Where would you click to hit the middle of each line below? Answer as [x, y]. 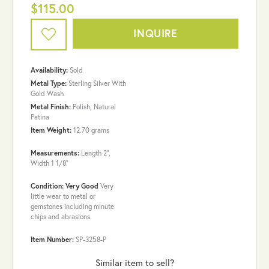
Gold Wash [47, 93]
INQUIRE [156, 34]
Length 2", [96, 153]
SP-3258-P [91, 239]
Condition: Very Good [65, 186]
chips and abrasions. [61, 216]
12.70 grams [91, 130]
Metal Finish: [51, 106]
